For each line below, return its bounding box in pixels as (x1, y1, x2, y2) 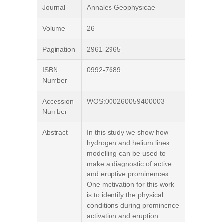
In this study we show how (87, 128, 168, 136)
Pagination (42, 45, 75, 53)
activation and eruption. (87, 212, 160, 220)
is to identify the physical (87, 191, 163, 199)
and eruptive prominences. (87, 170, 170, 178)
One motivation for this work (87, 180, 174, 188)
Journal (42, 3, 65, 11)
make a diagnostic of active (87, 160, 172, 167)
